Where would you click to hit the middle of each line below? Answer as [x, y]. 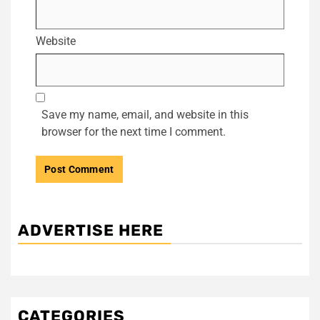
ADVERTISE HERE [91, 231]
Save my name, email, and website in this [145, 115]
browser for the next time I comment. [134, 132]
